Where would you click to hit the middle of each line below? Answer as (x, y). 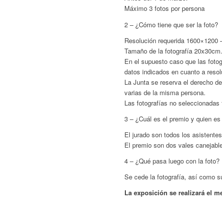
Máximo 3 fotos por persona (165, 8)
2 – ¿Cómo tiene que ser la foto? (171, 24)
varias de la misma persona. (165, 92)
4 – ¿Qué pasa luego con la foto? (172, 161)
